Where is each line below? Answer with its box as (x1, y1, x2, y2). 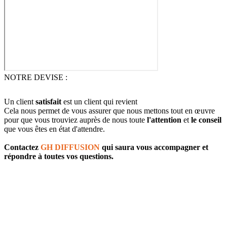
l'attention (147, 116, 181, 124)
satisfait (35, 97, 61, 106)
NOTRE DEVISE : (4, 73, 67, 82)
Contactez (4, 143, 39, 152)
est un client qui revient (61, 97, 137, 106)
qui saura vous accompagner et (100, 143, 208, 152)
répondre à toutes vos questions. (4, 152, 113, 161)
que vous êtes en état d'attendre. (4, 125, 105, 133)
